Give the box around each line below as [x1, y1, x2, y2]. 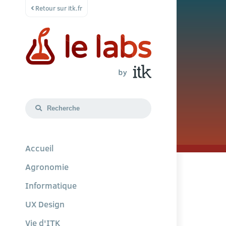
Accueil [25, 142, 53, 154]
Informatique [25, 179, 77, 192]
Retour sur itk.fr [34, 4, 82, 13]
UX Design [25, 198, 65, 210]
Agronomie [25, 160, 69, 173]
